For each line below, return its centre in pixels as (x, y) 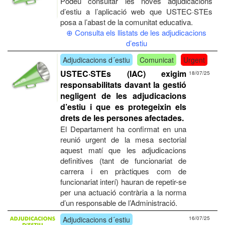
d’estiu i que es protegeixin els (123, 107)
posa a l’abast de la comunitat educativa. (127, 22)
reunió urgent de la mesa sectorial (123, 140)
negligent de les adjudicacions (123, 96)
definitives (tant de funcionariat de (123, 161)
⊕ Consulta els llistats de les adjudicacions (136, 33)
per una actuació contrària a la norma (123, 192)
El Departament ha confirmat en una (123, 129)
